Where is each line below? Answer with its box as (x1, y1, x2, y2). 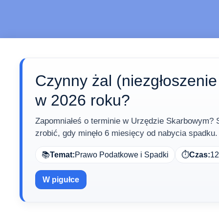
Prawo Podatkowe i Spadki (75, 151, 169, 159)
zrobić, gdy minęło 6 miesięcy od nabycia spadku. (35, 129, 218, 138)
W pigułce (43, 175, 79, 184)
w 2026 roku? (35, 91, 130, 109)
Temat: (50, 151, 75, 159)
